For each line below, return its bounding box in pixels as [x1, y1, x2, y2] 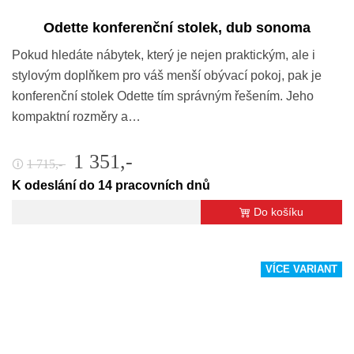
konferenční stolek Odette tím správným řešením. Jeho [12, 89, 314, 104]
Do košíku [254, 205, 303, 219]
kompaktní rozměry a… [12, 110, 141, 124]
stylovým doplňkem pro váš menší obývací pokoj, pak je [12, 69, 322, 83]
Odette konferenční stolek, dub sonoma [43, 20, 311, 36]
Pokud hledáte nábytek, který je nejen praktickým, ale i [12, 48, 315, 62]
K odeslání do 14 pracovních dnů [12, 179, 210, 193]
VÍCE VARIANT [265, 264, 337, 276]
